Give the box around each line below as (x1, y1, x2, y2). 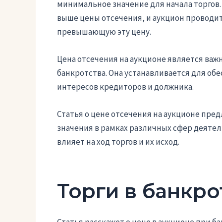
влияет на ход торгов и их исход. (56, 136, 179, 148)
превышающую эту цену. (56, 26, 151, 37)
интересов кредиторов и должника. (56, 81, 194, 93)
